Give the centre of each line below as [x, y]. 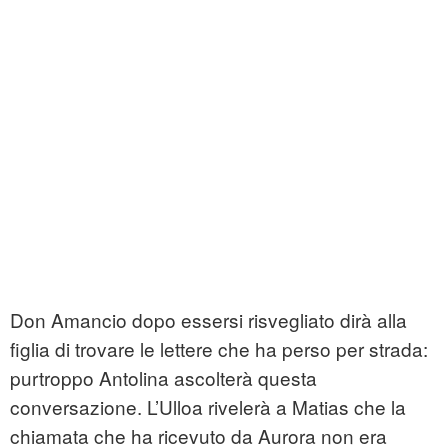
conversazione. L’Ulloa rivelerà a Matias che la [208, 407]
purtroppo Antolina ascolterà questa [163, 378]
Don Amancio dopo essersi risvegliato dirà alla [208, 320]
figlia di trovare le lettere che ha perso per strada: [219, 349]
